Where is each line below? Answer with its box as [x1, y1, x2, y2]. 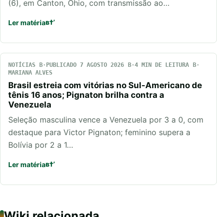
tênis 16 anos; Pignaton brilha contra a [8, 90, 164, 100]
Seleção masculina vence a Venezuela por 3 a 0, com [8, 114, 203, 124]
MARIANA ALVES [8, 69, 52, 76]
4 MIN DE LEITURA [135, 61, 189, 68]
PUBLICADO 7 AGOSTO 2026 [46, 61, 124, 68]
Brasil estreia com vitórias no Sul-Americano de [8, 80, 202, 90]
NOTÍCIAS [8, 61, 35, 68]
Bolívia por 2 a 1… [8, 139, 73, 150]
